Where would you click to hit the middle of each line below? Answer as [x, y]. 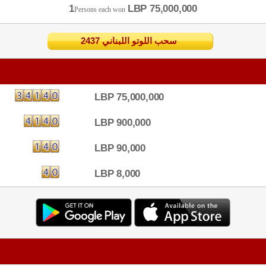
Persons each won [99, 9]
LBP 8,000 [118, 173]
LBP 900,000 [123, 122]
